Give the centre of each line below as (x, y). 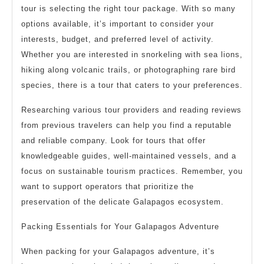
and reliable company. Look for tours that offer (113, 141)
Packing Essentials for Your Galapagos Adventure (120, 227)
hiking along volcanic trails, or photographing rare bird (128, 70)
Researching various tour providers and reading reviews (131, 110)
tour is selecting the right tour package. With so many (128, 9)
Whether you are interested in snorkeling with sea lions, (132, 55)
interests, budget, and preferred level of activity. (118, 39)
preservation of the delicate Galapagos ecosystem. (123, 202)
